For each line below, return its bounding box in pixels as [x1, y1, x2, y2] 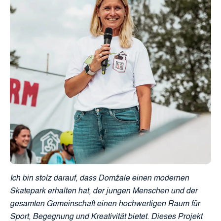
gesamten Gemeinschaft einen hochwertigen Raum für [10, 200, 200, 209]
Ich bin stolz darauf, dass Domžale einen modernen [10, 175, 189, 183]
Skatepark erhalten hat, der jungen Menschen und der [10, 187, 197, 196]
